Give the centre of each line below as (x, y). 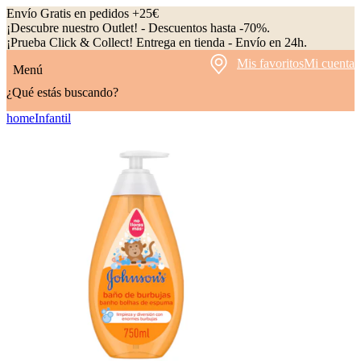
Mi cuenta (329, 63)
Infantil (53, 118)
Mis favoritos (270, 63)
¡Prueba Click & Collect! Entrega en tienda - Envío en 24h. (157, 42)
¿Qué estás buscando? (62, 92)
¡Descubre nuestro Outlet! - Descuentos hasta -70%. (138, 28)
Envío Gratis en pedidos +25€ (83, 13)
